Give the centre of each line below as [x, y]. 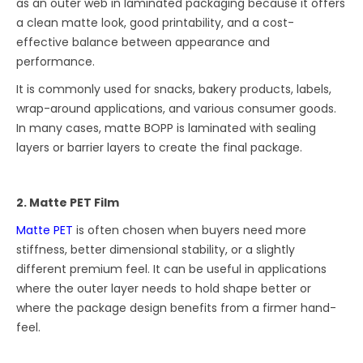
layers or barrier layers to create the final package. [160, 148]
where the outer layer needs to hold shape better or [164, 289]
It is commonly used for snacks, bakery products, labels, [174, 90]
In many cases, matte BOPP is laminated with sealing [167, 128]
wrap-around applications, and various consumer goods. [177, 109]
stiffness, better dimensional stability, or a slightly [156, 250]
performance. [56, 62]
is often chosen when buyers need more [190, 231]
